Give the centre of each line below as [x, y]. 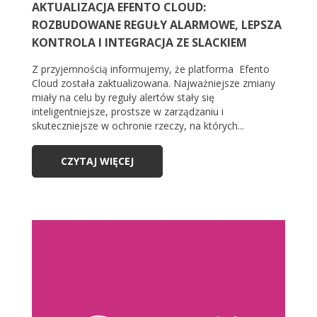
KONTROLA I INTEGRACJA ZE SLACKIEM [139, 43]
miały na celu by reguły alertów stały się [123, 98]
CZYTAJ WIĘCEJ [97, 161]
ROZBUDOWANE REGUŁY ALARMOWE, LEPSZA [157, 25]
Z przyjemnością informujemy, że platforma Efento [151, 69]
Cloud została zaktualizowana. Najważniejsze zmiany [154, 83]
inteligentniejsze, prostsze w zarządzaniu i [128, 112]
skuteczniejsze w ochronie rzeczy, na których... [138, 126]
